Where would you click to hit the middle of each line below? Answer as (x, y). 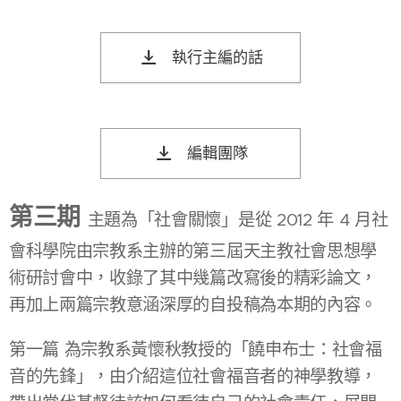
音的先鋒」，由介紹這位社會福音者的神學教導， (193, 376)
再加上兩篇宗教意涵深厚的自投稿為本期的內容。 (193, 304)
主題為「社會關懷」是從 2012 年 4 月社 (238, 219)
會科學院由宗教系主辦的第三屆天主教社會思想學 (193, 251)
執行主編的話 (217, 57)
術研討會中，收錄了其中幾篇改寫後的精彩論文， (193, 277)
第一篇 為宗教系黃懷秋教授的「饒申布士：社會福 (196, 349)
